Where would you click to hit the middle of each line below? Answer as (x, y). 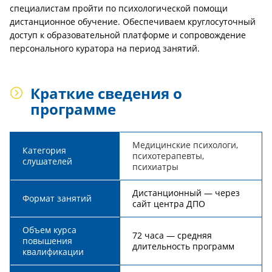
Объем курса (49, 230)
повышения (47, 241)
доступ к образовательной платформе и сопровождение (128, 35)
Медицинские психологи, (185, 145)
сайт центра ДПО (169, 204)
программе (73, 109)
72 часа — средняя (172, 235)
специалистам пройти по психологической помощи (119, 8)
